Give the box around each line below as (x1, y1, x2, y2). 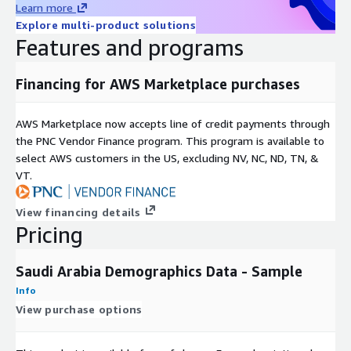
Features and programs (16, 34, 244, 60)
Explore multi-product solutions (16, 17, 196, 31)
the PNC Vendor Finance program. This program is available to (16, 133, 324, 147)
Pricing (16, 221, 83, 248)
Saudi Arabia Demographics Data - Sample (16, 262, 302, 280)
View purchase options (16, 302, 143, 316)
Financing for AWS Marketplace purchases (16, 74, 300, 92)
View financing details (16, 204, 141, 219)
